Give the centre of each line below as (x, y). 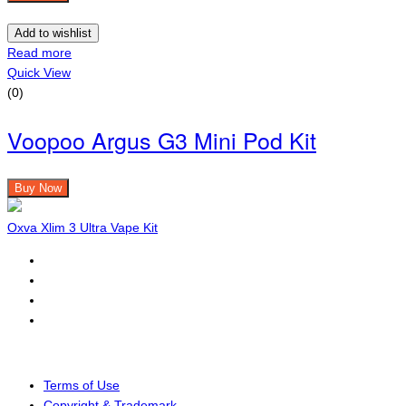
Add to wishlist (53, 33)
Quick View (39, 72)
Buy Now (38, 188)
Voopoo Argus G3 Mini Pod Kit (162, 139)
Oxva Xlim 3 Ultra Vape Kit (82, 227)
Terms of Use (82, 385)
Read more (39, 52)
